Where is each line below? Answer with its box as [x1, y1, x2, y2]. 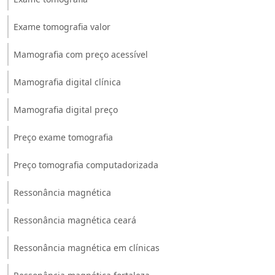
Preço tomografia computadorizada [14, 158, 158, 171]
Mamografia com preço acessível [14, 48, 148, 60]
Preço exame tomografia [14, 131, 113, 143]
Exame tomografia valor [14, 20, 110, 33]
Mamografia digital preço [14, 103, 118, 115]
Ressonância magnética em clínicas [14, 241, 160, 254]
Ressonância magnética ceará [14, 214, 136, 226]
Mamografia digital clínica [14, 76, 121, 88]
